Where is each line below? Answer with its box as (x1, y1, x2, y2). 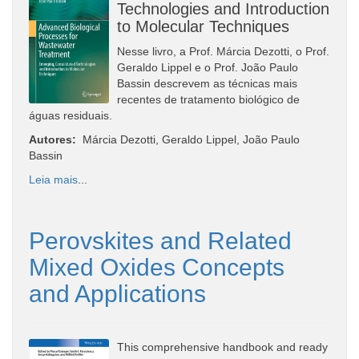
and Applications (29, 280, 206, 307)
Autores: (29, 132, 76, 146)
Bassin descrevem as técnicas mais (117, 76, 297, 90)
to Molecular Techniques (117, 17, 289, 35)
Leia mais (29, 172, 78, 186)
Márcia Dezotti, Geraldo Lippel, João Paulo (76, 132, 300, 146)
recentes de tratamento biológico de (117, 92, 300, 106)
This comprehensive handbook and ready (117, 340, 328, 353)
